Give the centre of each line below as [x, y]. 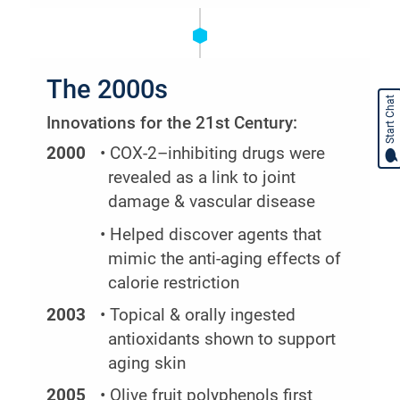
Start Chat [390, 119]
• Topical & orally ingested [197, 315]
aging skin [146, 363]
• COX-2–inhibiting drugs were [212, 154]
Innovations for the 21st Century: [172, 123]
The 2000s [108, 90]
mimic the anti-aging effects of [224, 258]
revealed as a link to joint [201, 178]
